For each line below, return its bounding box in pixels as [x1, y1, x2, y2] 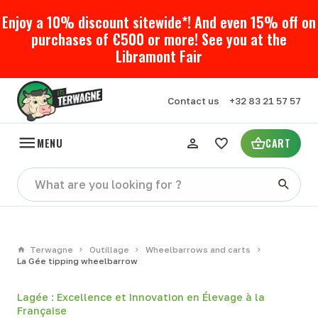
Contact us [167, 95, 219, 107]
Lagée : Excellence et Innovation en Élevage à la [17, 291, 265, 304]
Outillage [89, 245, 129, 256]
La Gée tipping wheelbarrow [17, 256, 138, 267]
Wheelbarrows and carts [146, 245, 251, 256]
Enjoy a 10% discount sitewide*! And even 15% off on [2, 11, 316, 33]
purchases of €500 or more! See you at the [31, 28, 287, 50]
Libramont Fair [116, 45, 202, 67]
